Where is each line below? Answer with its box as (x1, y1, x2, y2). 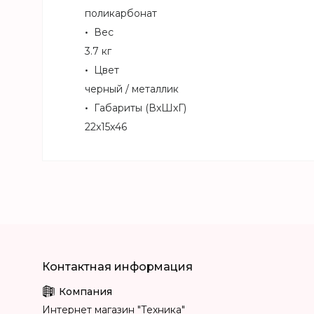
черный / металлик (85, 83, 179, 96)
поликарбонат (85, 7, 157, 20)
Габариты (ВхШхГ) (94, 102, 186, 115)
